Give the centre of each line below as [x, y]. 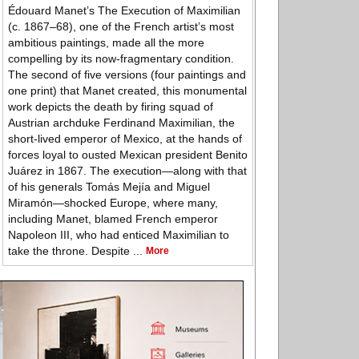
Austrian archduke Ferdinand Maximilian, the [121, 123]
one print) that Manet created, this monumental [127, 91]
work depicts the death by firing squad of [111, 107]
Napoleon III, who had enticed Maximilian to [119, 235]
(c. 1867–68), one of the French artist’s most [121, 27]
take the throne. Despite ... [77, 251]
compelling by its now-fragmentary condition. [121, 59]
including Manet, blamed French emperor [113, 219]
